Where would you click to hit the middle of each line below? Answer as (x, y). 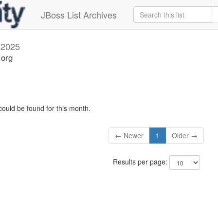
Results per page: (141, 162)
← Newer (129, 136)
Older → (185, 136)
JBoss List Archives (79, 15)
